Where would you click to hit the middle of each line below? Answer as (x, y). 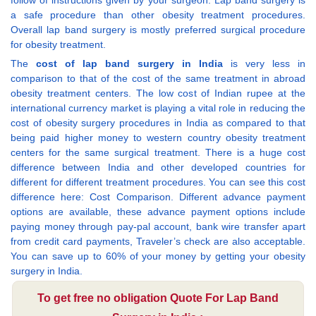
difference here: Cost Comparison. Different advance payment (158, 196)
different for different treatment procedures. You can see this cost (158, 182)
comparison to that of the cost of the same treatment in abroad (158, 78)
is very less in (264, 63)
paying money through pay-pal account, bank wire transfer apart (158, 226)
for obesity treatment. (58, 44)
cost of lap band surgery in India (129, 63)
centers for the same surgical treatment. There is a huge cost (158, 152)
